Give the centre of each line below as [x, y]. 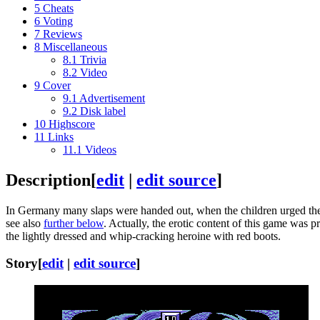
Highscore [72, 124]
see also [25, 223]
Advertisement [112, 98]
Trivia [93, 59]
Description [48, 180]
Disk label [103, 111]
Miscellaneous [75, 46]
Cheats [58, 8]
